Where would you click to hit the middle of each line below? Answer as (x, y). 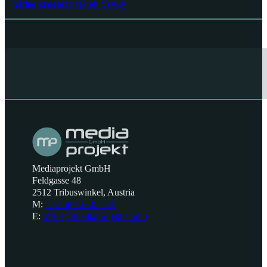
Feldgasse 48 (56, 181)
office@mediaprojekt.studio (95, 217)
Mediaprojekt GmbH (71, 169)
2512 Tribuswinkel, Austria (83, 193)
